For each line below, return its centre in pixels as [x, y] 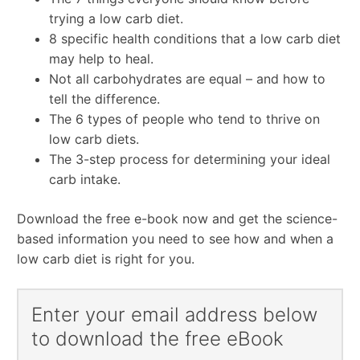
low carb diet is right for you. [106, 258]
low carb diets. [94, 139]
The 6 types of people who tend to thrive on [185, 119]
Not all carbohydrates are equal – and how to [188, 78]
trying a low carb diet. [117, 18]
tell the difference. [105, 98]
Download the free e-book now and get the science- [178, 218]
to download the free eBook [158, 338]
